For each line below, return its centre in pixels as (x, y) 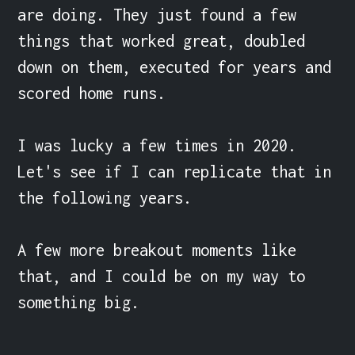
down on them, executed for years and (175, 67)
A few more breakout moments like (157, 250)
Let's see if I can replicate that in (175, 171)
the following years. (105, 197)
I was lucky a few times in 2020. (157, 145)
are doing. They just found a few (157, 14)
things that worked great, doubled (162, 40)
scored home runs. (92, 93)
